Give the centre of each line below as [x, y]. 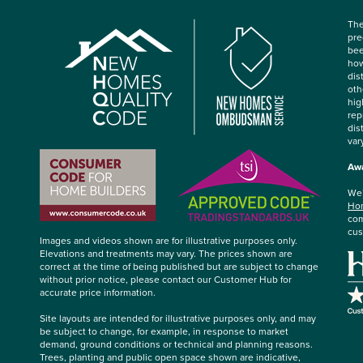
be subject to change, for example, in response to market [164, 331]
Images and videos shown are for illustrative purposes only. [169, 240]
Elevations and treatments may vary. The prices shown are [166, 253]
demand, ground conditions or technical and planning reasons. [176, 344]
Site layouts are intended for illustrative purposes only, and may [178, 318]
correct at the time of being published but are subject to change [179, 266]
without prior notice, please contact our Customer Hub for [166, 279]
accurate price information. [98, 292]
